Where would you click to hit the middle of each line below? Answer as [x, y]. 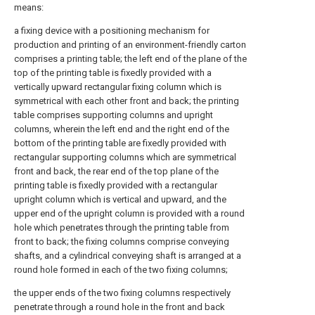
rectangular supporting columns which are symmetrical [125, 157]
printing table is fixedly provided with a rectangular [116, 185]
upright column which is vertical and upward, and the [120, 199]
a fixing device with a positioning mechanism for [112, 31]
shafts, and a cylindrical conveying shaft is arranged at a [128, 256]
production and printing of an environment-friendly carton [130, 45]
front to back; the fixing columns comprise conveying [122, 242]
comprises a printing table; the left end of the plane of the [130, 59]
